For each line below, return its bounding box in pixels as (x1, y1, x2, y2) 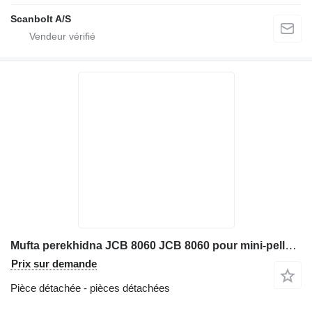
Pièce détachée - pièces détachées (10, 282, 170, 295)
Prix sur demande (11, 258, 97, 270)
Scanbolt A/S (10, 13, 71, 25)
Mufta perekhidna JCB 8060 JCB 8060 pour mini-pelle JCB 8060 (285, 239, 297, 253)
